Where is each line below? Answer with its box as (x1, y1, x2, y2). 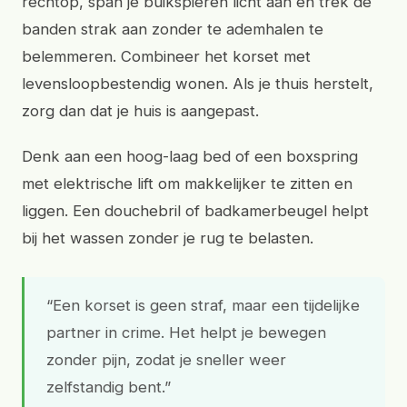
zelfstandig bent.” (46, 378, 171, 396)
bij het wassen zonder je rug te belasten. (22, 229, 313, 247)
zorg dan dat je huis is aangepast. (22, 102, 259, 120)
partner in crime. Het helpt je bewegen (46, 323, 326, 342)
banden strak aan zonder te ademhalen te (22, 20, 323, 38)
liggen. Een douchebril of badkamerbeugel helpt (22, 202, 369, 220)
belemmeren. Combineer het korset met (22, 47, 311, 65)
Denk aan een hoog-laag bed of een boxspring (22, 147, 358, 165)
